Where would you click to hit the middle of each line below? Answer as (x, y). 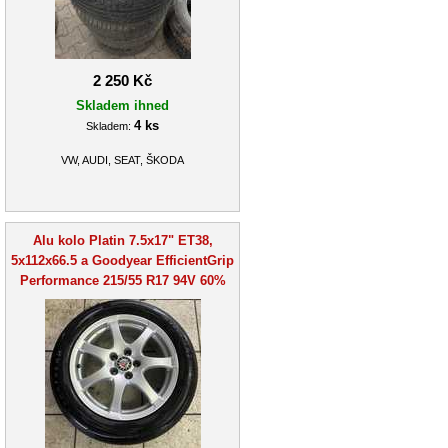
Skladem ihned (122, 105)
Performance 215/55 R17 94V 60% (122, 280)
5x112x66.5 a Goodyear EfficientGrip (122, 260)
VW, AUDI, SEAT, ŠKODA (122, 160)
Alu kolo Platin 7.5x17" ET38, (122, 240)
